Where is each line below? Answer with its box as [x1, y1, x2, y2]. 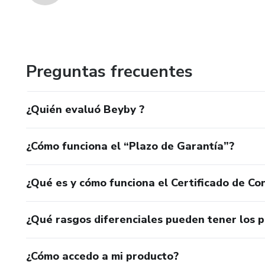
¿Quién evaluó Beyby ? [26, 102, 144, 117]
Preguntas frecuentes [26, 60, 193, 83]
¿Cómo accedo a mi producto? [26, 249, 179, 263]
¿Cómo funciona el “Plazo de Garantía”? [26, 139, 234, 153]
